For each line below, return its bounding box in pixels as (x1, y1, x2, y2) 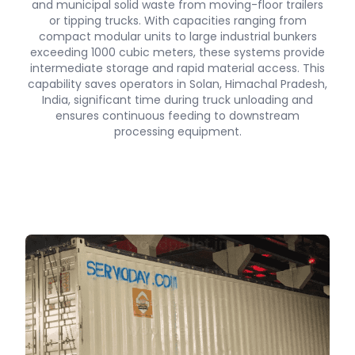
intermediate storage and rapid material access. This (30, 60, 325, 76)
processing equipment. (113, 124, 242, 139)
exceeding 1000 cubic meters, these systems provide (30, 44, 325, 60)
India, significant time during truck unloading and (42, 92, 313, 108)
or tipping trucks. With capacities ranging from (48, 13, 307, 29)
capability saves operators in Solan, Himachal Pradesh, (28, 76, 327, 92)
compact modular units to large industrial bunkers (38, 29, 317, 44)
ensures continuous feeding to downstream (55, 108, 300, 124)
